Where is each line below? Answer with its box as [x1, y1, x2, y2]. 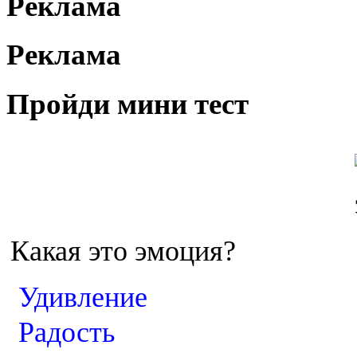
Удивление [18, 280, 147, 313]
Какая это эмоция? [10, 234, 236, 267]
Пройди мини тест [6, 88, 249, 121]
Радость [18, 316, 115, 348]
